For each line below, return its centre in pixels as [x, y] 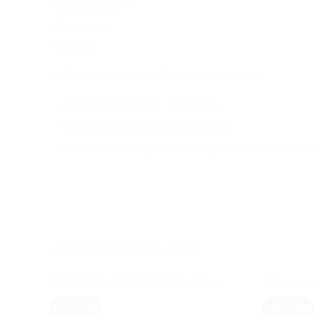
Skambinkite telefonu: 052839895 [143, 105]
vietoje [138, 75]
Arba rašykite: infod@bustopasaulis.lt [149, 127]
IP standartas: [83, 26]
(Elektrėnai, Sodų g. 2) [210, 75]
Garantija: [74, 46]
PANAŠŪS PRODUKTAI [128, 250]
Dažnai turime [87, 75]
